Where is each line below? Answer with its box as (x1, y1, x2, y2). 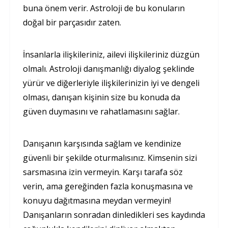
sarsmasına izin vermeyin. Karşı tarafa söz (23, 166, 183, 178)
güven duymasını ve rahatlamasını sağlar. (23, 105, 180, 117)
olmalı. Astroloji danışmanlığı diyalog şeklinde (23, 63, 194, 74)
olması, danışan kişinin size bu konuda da (23, 91, 180, 103)
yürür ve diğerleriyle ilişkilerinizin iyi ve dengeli (23, 77, 199, 89)
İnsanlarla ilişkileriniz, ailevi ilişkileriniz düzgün (23, 48, 199, 60)
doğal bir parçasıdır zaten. (23, 16, 121, 28)
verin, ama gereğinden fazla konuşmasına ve (23, 180, 193, 192)
